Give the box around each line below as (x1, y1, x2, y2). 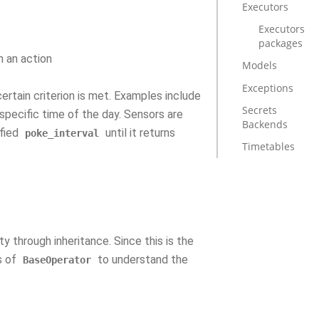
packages (258, 36, 303, 51)
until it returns (103, 126, 175, 140)
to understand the (95, 253, 188, 266)
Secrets (242, 103, 278, 117)
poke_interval (25, 127, 99, 139)
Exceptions (242, 80, 294, 95)
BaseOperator (23, 254, 91, 266)
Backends (242, 117, 288, 132)
